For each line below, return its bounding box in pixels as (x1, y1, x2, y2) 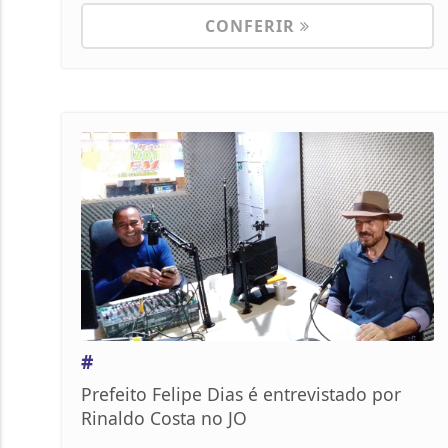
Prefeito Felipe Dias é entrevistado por (81, 382, 401, 407)
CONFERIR (204, 15, 300, 38)
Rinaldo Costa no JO (81, 406, 247, 431)
